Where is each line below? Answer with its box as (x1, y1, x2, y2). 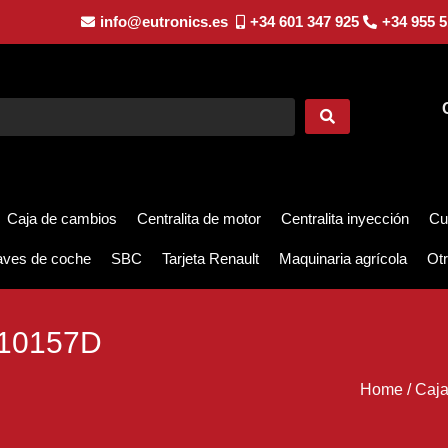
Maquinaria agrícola (279, 250, 407, 268)
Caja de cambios (7, 210, 117, 228)
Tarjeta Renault (162, 250, 259, 268)
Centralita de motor (137, 210, 261, 228)
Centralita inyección (281, 210, 409, 228)
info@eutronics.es (99, 13, 228, 30)
